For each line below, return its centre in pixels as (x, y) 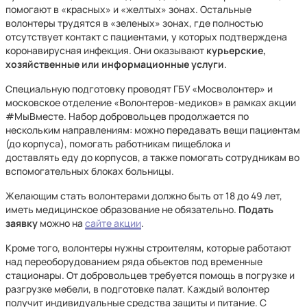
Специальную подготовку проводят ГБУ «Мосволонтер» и (139, 89)
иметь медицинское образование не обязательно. (122, 209)
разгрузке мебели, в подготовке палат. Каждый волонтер (137, 289)
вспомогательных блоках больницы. (90, 171)
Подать (256, 209)
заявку (22, 223)
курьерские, (236, 50)
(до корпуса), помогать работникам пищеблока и (118, 144)
